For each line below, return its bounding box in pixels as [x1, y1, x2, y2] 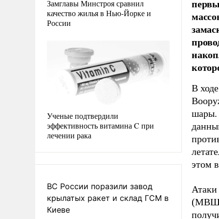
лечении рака [47, 130, 91, 140]
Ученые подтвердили [47, 110, 118, 121]
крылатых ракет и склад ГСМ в [47, 193, 169, 203]
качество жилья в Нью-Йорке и [47, 7, 151, 18]
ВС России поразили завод [47, 181, 153, 191]
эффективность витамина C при [47, 120, 154, 131]
